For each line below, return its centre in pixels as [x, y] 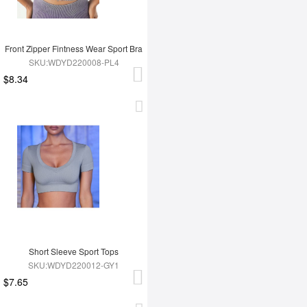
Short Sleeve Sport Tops [74, 251]
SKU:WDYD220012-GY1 [74, 265]
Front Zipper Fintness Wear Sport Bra [74, 49]
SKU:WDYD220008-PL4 [74, 62]
